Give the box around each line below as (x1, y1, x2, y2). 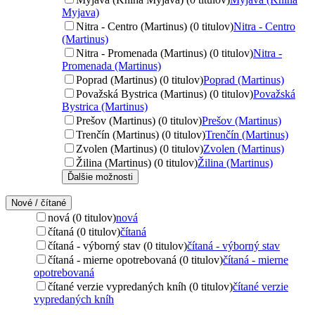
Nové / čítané (11, 197, 66, 208)
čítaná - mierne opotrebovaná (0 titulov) (48, 253, 223, 266)
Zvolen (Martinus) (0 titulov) (76, 142, 203, 155)
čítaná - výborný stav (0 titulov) (48, 239, 187, 252)
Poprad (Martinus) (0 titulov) (76, 73, 203, 86)
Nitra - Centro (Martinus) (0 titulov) (76, 20, 233, 32)
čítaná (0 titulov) (48, 225, 120, 238)
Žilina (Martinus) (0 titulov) (76, 156, 198, 169)
